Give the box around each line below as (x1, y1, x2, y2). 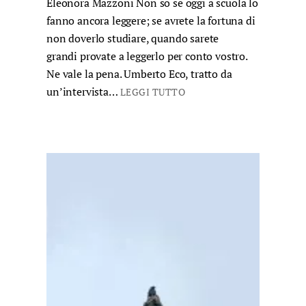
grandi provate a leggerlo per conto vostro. (46, 48, 247, 64)
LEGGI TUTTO (120, 86, 186, 99)
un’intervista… (46, 84, 120, 100)
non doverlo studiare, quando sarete (46, 31, 219, 46)
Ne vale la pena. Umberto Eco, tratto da (46, 66, 232, 82)
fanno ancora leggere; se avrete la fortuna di (46, 13, 255, 29)
